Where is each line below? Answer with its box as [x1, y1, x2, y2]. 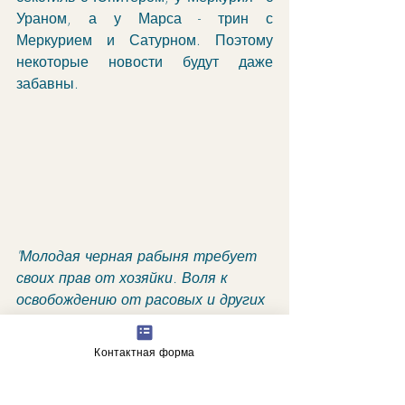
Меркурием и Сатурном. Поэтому [16, 30, 273, 50]
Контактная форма [94, 344, 195, 359]
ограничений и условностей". [16, 311, 219, 332]
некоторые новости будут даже [16, 52, 273, 71]
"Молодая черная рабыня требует [16, 246, 261, 267]
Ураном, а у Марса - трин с [16, 8, 273, 28]
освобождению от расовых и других [16, 289, 269, 310]
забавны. [16, 73, 88, 93]
